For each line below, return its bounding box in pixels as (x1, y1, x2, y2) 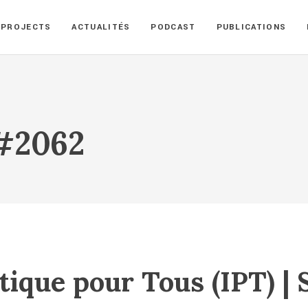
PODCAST (151, 21, 196, 33)
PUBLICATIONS (216, 21, 287, 33)
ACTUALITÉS (71, 21, 131, 33)
